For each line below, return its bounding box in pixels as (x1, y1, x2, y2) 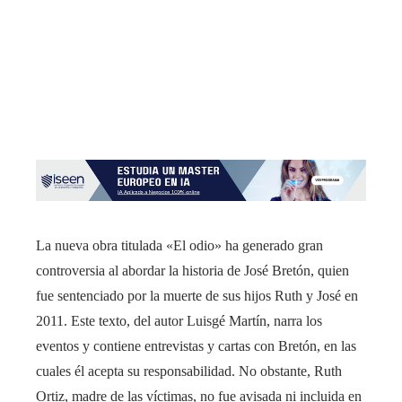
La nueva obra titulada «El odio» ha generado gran (36, 237, 323, 253)
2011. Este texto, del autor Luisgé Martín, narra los (36, 312, 322, 328)
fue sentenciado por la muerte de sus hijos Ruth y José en (36, 287, 358, 303)
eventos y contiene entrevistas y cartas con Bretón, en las (36, 337, 356, 354)
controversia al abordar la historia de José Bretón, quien (36, 262, 349, 278)
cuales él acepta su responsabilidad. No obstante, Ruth (36, 363, 342, 379)
